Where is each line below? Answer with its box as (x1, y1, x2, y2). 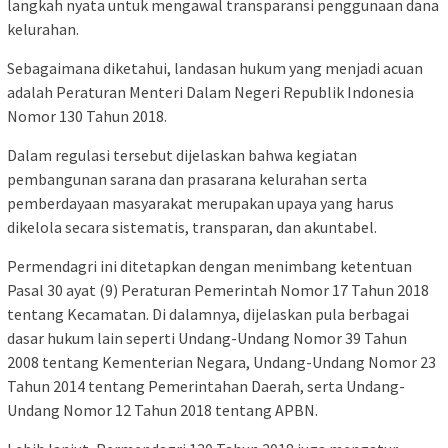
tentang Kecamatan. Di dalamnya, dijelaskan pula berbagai (7, 303, 409, 324)
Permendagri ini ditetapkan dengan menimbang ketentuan (7, 255, 412, 276)
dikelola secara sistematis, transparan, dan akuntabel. (7, 216, 377, 237)
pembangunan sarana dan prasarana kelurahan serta (7, 168, 367, 189)
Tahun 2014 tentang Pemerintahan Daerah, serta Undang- (7, 375, 405, 396)
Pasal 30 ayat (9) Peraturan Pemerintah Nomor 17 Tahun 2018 (7, 279, 429, 300)
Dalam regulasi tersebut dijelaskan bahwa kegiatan (7, 144, 357, 165)
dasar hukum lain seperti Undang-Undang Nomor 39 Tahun (7, 327, 407, 348)
